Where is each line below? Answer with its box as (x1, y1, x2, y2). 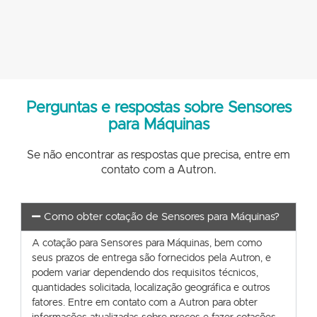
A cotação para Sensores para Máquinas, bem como (32, 238, 262, 248)
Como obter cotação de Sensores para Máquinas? (43, 211, 279, 222)
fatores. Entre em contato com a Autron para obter (32, 297, 258, 308)
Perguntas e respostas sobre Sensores (25, 100, 292, 117)
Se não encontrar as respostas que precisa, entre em (27, 149, 290, 161)
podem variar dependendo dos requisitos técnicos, (32, 267, 258, 278)
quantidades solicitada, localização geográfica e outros (32, 282, 270, 293)
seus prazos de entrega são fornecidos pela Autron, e (32, 253, 271, 263)
